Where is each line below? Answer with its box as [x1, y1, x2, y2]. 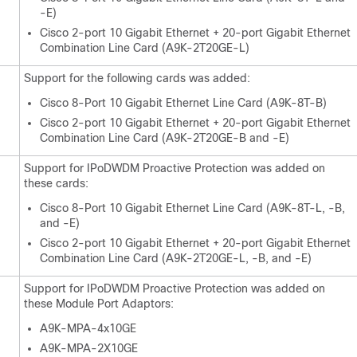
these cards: [24, 177, 88, 190]
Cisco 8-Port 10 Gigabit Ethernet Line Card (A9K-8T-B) [40, 96, 327, 109]
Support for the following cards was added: [24, 72, 250, 84]
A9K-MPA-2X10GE [40, 342, 138, 355]
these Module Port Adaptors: [24, 297, 174, 310]
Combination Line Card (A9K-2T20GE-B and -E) [40, 131, 289, 144]
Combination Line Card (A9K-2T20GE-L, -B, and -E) [40, 252, 312, 265]
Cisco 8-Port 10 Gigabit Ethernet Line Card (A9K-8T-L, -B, [40, 202, 345, 214]
